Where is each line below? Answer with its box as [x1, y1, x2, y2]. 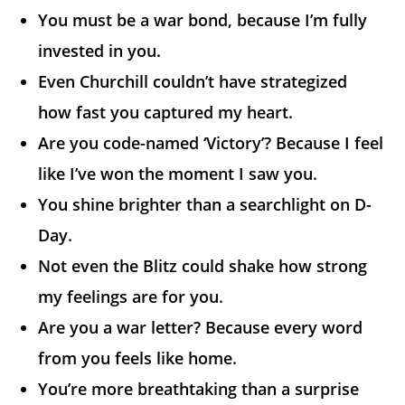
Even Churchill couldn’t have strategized [38, 71, 348, 93]
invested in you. [38, 40, 162, 62]
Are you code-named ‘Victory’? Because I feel [38, 132, 384, 155]
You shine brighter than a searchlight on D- [38, 193, 372, 216]
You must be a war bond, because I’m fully [38, 9, 368, 32]
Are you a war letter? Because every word [38, 316, 363, 339]
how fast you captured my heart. [38, 101, 294, 124]
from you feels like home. [38, 347, 238, 370]
